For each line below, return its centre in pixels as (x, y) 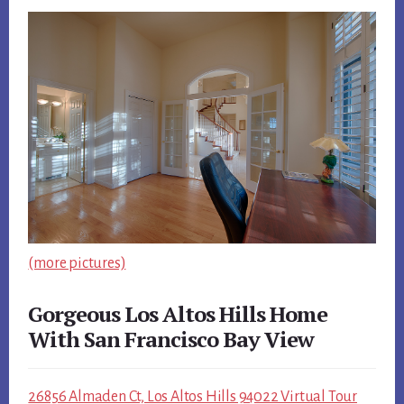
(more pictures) (77, 264)
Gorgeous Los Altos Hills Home (178, 314)
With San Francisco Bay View (171, 340)
